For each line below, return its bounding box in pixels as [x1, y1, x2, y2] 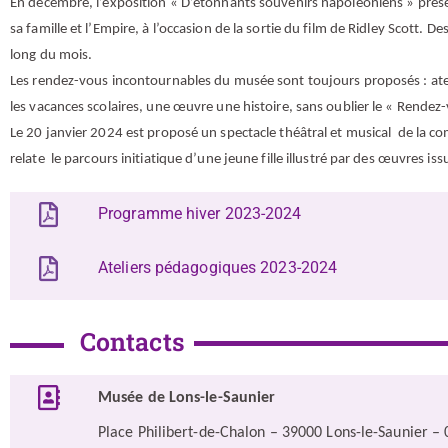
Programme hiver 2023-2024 [98, 204, 302, 223]
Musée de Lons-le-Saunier [98, 390, 276, 406]
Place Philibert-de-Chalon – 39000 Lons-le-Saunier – [98, 425, 445, 441]
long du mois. [10, 48, 93, 63]
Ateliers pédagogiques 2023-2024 [98, 258, 338, 277]
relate [10, 152, 48, 167]
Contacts [79, 325, 185, 358]
